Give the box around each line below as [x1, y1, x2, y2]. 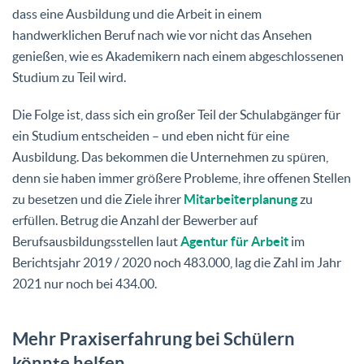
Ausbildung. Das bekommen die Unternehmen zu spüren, [12, 149, 328, 164]
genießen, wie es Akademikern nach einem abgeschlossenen [12, 48, 344, 63]
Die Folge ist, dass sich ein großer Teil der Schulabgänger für [12, 106, 340, 122]
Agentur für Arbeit [180, 233, 288, 249]
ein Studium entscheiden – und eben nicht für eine [12, 128, 289, 143]
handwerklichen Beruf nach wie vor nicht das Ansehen [12, 27, 312, 42]
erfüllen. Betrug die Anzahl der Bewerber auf [12, 212, 258, 227]
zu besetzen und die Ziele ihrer [12, 191, 184, 206]
